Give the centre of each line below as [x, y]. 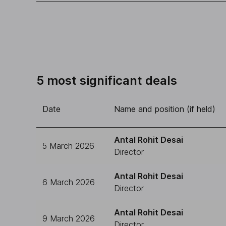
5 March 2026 [68, 146]
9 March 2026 [69, 218]
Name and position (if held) [165, 109]
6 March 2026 [69, 182]
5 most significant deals [107, 80]
